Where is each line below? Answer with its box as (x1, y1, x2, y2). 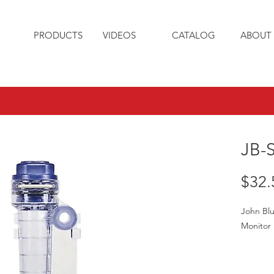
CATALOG (172, 29, 215, 41)
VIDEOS (103, 29, 136, 41)
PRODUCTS (34, 29, 83, 41)
